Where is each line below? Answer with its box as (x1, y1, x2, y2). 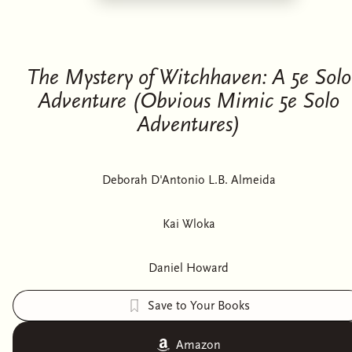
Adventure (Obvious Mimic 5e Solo (38, 88, 339, 113)
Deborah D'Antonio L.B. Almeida (101, 173, 276, 187)
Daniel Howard (148, 261, 229, 275)
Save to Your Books (148, 299, 250, 313)
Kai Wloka (162, 217, 215, 231)
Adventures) (137, 112, 240, 137)
